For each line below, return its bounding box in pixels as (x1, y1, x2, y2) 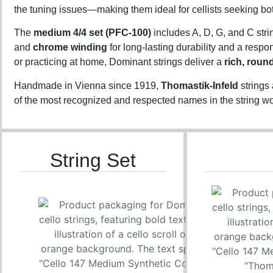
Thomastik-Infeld (161, 80, 238, 91)
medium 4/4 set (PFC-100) (34, 27, 151, 38)
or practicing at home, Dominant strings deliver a (14, 57, 224, 68)
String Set (49, 149, 136, 172)
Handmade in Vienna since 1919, (14, 80, 161, 91)
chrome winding (33, 42, 107, 53)
